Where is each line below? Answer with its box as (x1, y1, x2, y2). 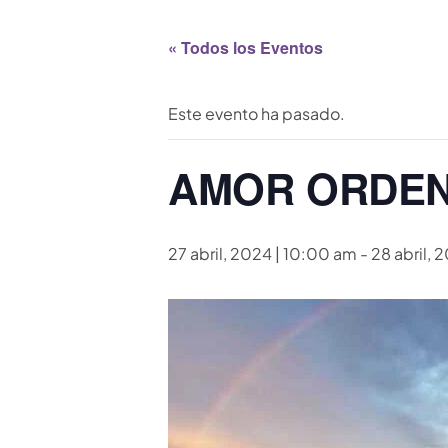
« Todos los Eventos (168, 35, 323, 59)
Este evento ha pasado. (168, 102, 345, 124)
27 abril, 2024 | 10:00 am (168, 242, 357, 264)
